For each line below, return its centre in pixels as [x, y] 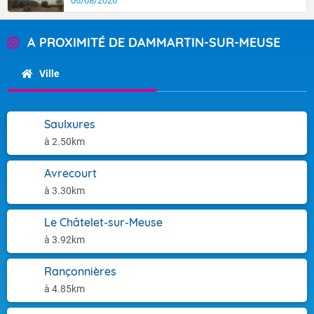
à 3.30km [64, 191]
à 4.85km [64, 289]
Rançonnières [80, 271]
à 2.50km [64, 142]
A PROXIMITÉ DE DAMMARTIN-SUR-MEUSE [154, 42]
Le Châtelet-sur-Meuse [103, 222]
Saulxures [70, 124]
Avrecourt [70, 173]
